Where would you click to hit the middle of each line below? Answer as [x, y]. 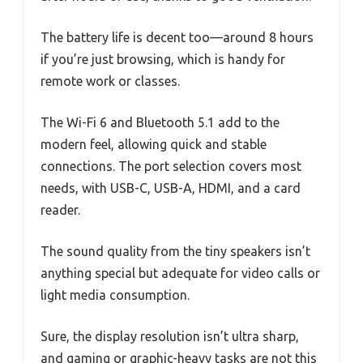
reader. [60, 209]
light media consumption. [115, 295]
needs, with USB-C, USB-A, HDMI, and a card [171, 188]
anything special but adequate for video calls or [180, 273]
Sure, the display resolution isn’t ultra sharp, [170, 336]
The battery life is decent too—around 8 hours [177, 37]
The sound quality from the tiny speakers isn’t [175, 251]
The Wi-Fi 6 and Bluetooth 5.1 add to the [160, 122]
